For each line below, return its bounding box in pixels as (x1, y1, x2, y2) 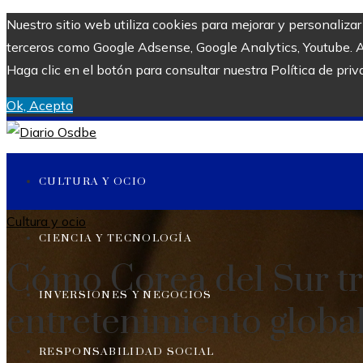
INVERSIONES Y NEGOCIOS (39, 288, 212, 301)
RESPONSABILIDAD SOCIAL (39, 345, 215, 358)
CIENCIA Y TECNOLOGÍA (39, 232, 192, 245)
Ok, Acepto (6, 97, 73, 113)
